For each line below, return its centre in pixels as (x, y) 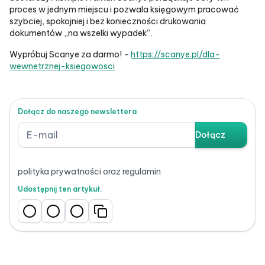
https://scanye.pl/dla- (175, 54)
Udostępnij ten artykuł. (60, 189)
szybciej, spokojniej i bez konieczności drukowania (108, 21)
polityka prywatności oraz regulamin (89, 171)
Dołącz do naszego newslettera (77, 111)
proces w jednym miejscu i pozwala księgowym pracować (124, 9)
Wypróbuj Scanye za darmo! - (70, 54)
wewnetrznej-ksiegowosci (62, 66)
